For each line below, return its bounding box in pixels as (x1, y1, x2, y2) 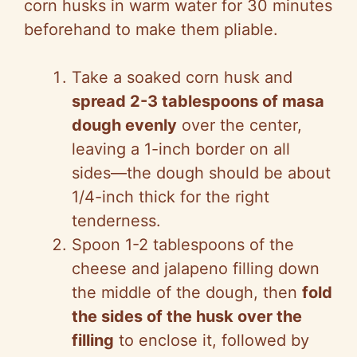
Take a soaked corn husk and (72, 68, 292, 88)
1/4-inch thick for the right (72, 187, 269, 207)
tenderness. (72, 211, 161, 231)
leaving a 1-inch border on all (72, 139, 290, 159)
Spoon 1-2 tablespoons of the (72, 235, 294, 255)
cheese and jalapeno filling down (72, 259, 320, 279)
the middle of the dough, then (72, 283, 302, 303)
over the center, (177, 116, 302, 135)
